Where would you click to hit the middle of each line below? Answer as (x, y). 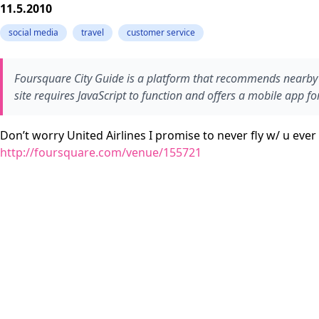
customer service (161, 32)
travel (93, 32)
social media (33, 32)
